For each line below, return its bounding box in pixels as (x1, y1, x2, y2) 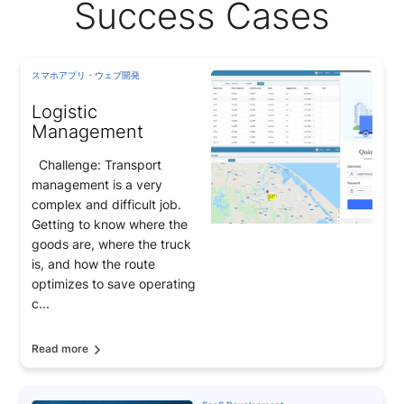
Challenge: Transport (32, 156, 161, 172)
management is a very (32, 176, 162, 192)
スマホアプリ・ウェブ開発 (32, 69, 140, 80)
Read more (32, 342, 88, 356)
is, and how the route (32, 255, 155, 271)
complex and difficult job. (32, 196, 181, 212)
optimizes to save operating (32, 275, 196, 291)
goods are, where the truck (32, 235, 191, 252)
